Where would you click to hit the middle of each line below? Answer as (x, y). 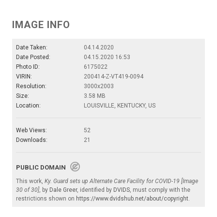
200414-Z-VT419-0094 (114, 76)
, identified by (95, 190)
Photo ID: (28, 67)
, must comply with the (160, 190)
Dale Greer (63, 190)
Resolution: (31, 86)
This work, (30, 181)
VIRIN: (24, 76)
